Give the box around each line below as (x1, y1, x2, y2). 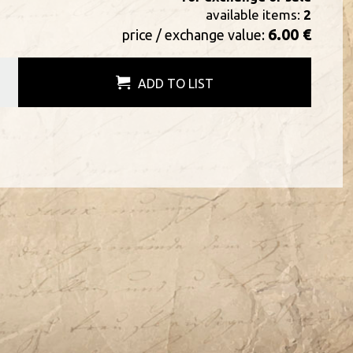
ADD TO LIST (137, 76, 214, 91)
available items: (205, 7, 303, 22)
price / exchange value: (121, 27, 268, 43)
